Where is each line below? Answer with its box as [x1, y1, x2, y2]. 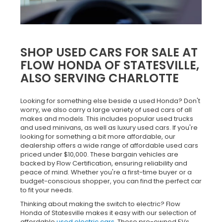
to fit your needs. [20, 185, 73, 195]
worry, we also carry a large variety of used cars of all [20, 105, 192, 114]
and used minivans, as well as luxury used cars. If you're [20, 122, 198, 132]
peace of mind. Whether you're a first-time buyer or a [20, 167, 192, 177]
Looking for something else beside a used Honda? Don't [20, 96, 200, 106]
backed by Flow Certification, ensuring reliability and [20, 158, 187, 168]
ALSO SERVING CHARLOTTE [20, 69, 179, 86]
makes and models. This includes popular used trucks [20, 113, 193, 123]
